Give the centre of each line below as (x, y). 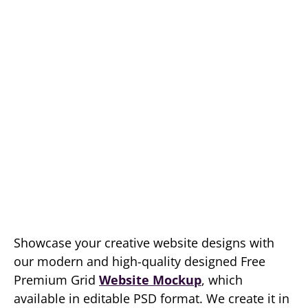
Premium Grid (56, 280)
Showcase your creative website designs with (144, 243)
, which (222, 280)
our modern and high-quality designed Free (140, 261)
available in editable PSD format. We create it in (152, 298)
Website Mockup (150, 280)
